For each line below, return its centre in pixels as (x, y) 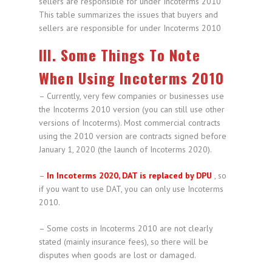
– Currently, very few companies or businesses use (131, 96)
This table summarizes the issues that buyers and (128, 15)
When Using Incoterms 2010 (131, 78)
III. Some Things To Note (120, 55)
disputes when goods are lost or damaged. (117, 255)
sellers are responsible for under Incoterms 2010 (130, 28)
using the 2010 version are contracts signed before (133, 136)
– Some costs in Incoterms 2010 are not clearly (126, 229)
